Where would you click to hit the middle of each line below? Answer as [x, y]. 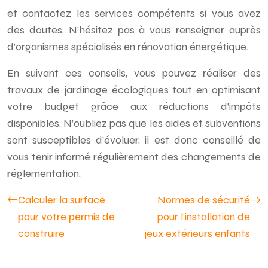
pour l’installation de [204, 217]
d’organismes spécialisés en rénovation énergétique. [128, 47]
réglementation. [44, 173]
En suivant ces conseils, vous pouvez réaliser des [134, 73]
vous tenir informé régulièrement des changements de [134, 157]
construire [41, 233]
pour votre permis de [66, 217]
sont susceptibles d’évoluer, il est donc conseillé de [134, 140]
